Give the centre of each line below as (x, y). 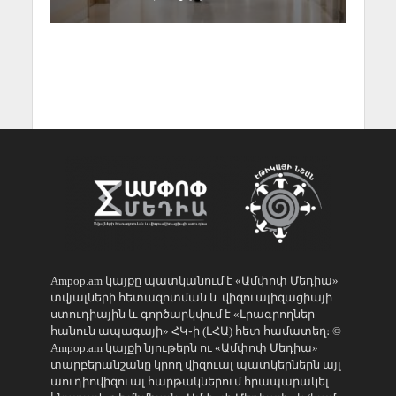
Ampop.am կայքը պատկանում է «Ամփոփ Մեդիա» (194, 280)
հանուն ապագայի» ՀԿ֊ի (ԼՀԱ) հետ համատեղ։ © (195, 331)
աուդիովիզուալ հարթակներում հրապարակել (189, 381)
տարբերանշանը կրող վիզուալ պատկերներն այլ (195, 364)
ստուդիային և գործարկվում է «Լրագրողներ (182, 314)
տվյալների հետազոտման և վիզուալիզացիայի (191, 297)
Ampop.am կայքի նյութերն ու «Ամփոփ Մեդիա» (184, 347)
